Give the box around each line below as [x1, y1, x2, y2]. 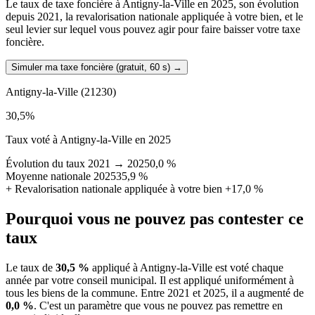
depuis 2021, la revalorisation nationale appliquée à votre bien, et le [6, 11, 303, 23]
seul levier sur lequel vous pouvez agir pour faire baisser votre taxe [6, 23, 300, 36]
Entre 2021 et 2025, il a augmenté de [141, 287, 304, 300]
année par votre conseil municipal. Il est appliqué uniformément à [6, 274, 294, 287]
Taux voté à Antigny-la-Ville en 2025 [6, 134, 171, 146]
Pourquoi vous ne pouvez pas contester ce [6, 210, 304, 229]
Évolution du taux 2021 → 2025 [6, 157, 150, 170]
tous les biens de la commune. [6, 287, 141, 300]
